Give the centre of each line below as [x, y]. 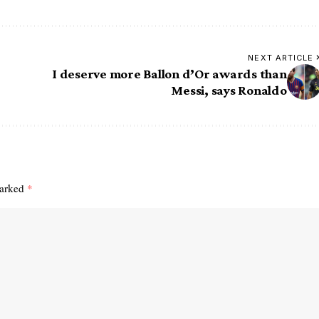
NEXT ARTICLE [281, 58]
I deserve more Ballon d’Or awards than [169, 74]
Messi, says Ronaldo [229, 90]
